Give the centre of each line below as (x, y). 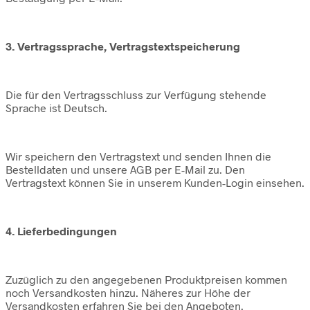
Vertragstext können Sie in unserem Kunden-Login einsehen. (155, 183)
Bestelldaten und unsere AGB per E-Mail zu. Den (125, 170)
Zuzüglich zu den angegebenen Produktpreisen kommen (146, 280)
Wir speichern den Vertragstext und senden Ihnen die (138, 156)
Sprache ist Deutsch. (56, 108)
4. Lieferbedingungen (61, 231)
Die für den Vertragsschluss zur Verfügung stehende (136, 95)
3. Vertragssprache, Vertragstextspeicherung (123, 46)
